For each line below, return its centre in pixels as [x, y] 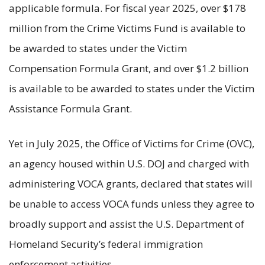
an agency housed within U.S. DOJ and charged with [129, 163]
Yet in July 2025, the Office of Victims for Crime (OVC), [132, 143]
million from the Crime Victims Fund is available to [127, 28]
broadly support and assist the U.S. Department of [127, 224]
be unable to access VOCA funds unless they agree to [132, 203]
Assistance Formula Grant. [70, 108]
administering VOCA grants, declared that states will [131, 183]
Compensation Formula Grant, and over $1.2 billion [129, 68]
